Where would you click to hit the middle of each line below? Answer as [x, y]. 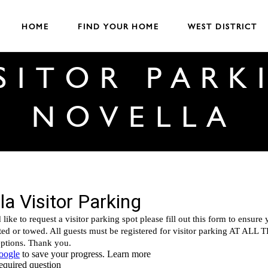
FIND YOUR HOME [118, 26]
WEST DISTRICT [223, 26]
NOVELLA [134, 116]
